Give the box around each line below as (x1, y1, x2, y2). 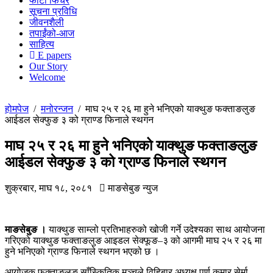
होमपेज (5, 104, 29, 114)
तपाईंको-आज (29, 28, 74, 38)
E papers (35, 50, 71, 60)
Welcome (29, 72, 65, 82)
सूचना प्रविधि (29, 6, 77, 16)
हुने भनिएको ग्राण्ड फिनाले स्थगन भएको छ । (5, 246, 160, 257)
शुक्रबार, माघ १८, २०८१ (5, 182, 99, 193)
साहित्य (29, 39, 54, 49)
